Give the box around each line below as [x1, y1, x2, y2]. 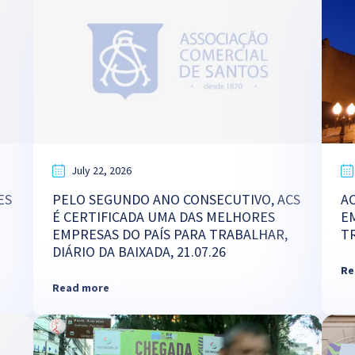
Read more [52, 281, 109, 295]
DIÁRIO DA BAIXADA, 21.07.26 [52, 242, 226, 261]
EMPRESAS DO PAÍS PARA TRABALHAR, [52, 225, 288, 243]
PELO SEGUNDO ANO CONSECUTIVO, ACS [52, 190, 300, 208]
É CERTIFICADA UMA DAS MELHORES [52, 208, 275, 226]
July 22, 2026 [71, 163, 132, 177]
